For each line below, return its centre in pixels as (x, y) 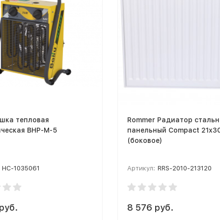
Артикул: (141, 168)
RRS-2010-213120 (185, 168)
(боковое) (145, 140)
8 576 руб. (150, 207)
